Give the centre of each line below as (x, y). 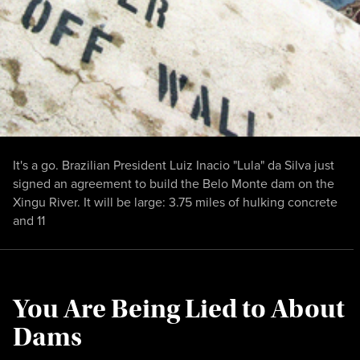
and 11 (29, 220)
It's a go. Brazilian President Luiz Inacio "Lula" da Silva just (174, 165)
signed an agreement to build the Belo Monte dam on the (174, 183)
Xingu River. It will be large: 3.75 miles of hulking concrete (175, 202)
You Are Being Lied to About (179, 309)
